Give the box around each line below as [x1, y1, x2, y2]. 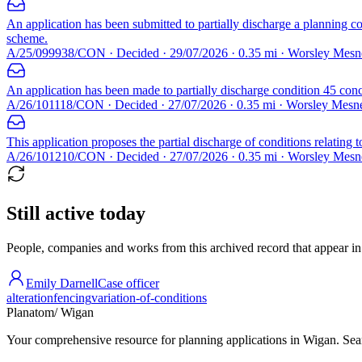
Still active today [6, 202, 145, 224]
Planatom [6, 305, 54, 319]
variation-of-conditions [91, 290, 207, 305]
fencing [53, 290, 91, 305]
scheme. [6, 31, 48, 45]
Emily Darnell [26, 276, 98, 290]
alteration [6, 290, 53, 305]
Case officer [98, 276, 159, 290]
